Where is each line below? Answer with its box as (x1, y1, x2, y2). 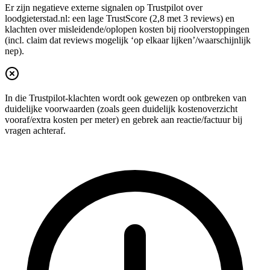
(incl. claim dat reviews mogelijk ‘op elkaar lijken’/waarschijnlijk (5, 35, 251, 46)
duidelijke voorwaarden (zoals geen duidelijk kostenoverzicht (5, 104, 237, 115)
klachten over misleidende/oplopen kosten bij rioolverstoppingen (5, 24, 250, 35)
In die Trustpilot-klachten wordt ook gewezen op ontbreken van (5, 93, 246, 104)
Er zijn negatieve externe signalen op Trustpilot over (5, 2, 202, 13)
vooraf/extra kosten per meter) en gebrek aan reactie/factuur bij (5, 115, 242, 125)
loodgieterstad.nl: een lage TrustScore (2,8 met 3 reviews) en (5, 13, 234, 24)
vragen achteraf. (5, 125, 66, 136)
